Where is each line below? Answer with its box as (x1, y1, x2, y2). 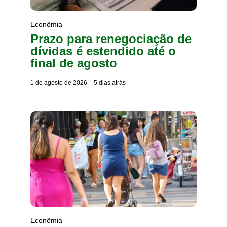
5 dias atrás (93, 79, 126, 87)
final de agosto (30, 56, 117, 70)
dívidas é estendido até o (30, 44, 176, 58)
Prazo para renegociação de (30, 32, 192, 46)
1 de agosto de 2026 (30, 79, 87, 87)
